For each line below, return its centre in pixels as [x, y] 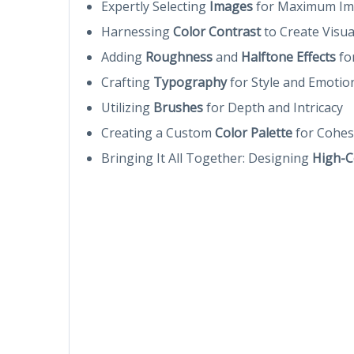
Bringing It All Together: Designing [207, 158]
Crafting [127, 82]
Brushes [178, 107]
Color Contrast [217, 31]
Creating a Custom [158, 132]
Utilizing [127, 107]
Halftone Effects [288, 56]
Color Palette [254, 132]
